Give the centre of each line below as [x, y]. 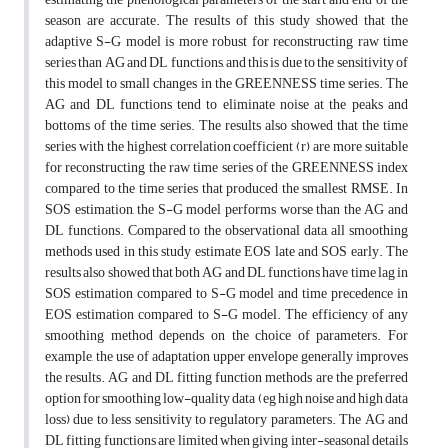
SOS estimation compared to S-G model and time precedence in [226, 294]
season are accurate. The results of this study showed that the [226, 21]
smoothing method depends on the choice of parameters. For [226, 336]
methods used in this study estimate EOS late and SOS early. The [226, 252]
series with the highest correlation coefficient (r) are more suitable [226, 147]
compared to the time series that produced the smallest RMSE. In [226, 189]
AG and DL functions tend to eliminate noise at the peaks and [226, 105]
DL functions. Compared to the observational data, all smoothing [226, 231]
